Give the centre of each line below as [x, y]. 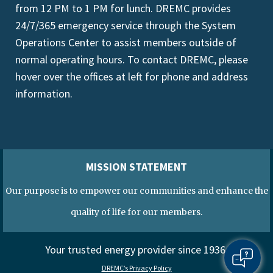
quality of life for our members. [136, 212]
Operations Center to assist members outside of [126, 42]
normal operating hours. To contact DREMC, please [132, 59]
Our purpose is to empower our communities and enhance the [136, 190]
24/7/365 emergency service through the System [126, 25]
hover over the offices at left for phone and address [132, 76]
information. [44, 93]
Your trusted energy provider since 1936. [136, 249]
